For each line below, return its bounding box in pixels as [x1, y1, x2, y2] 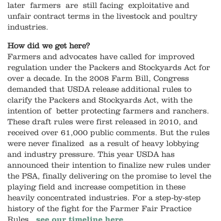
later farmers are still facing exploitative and [7, 1, 189, 10]
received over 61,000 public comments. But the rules [7, 129, 210, 137]
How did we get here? [7, 42, 95, 50]
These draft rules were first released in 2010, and [7, 118, 198, 126]
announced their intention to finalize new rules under [7, 161, 211, 170]
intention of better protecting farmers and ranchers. [7, 107, 209, 115]
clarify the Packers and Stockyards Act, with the [7, 96, 192, 105]
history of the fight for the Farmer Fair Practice [7, 205, 191, 213]
